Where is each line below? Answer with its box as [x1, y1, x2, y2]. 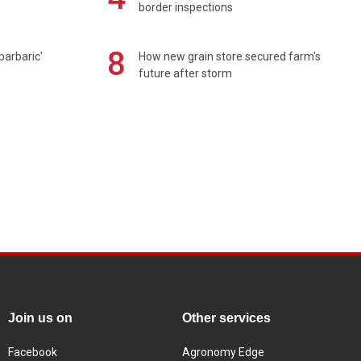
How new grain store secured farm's [139, 50, 322, 64]
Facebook [8, 345, 57, 359]
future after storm [139, 67, 233, 81]
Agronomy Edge [182, 345, 264, 359]
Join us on [8, 310, 73, 325]
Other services [182, 310, 271, 325]
